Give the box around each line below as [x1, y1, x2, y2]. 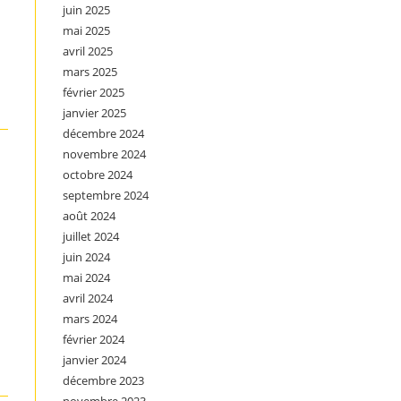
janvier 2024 [63, 352, 126, 368]
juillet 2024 [63, 228, 119, 244]
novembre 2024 [63, 146, 146, 162]
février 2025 [63, 84, 124, 100]
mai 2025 [63, 22, 110, 38]
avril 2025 [63, 43, 113, 59]
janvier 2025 [63, 105, 126, 121]
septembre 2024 [63, 187, 149, 203]
